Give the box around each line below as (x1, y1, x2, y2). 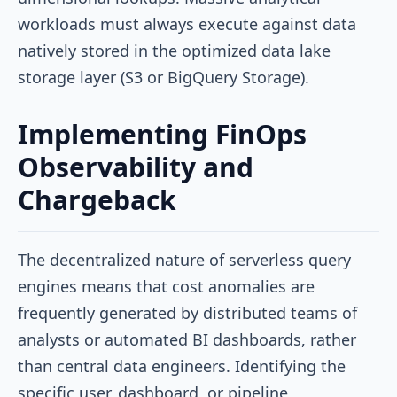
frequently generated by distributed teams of (18, 301, 357, 323)
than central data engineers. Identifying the (18, 354, 346, 377)
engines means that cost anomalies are (18, 275, 315, 297)
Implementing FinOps (18, 115, 307, 152)
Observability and (18, 148, 253, 185)
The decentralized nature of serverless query (18, 248, 351, 270)
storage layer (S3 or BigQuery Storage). (18, 66, 309, 88)
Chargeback (18, 181, 176, 218)
